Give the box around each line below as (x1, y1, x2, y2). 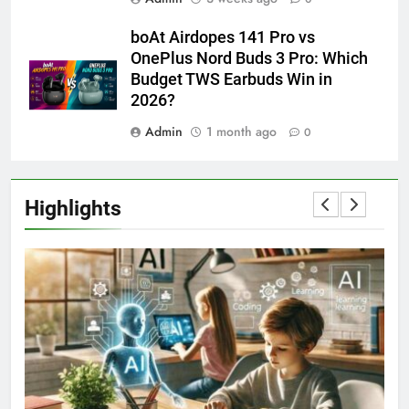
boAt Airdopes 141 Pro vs (131, 28, 315, 47)
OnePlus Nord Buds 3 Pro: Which (131, 49, 368, 68)
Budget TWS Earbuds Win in (131, 70, 332, 89)
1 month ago (206, 122, 277, 142)
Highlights (25, 195, 121, 222)
